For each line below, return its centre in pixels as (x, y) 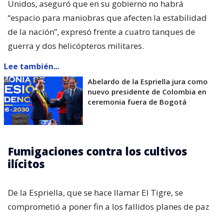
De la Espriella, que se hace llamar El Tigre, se (95, 193)
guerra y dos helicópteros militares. (76, 46)
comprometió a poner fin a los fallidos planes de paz (108, 207)
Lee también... (31, 67)
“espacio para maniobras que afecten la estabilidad (107, 18)
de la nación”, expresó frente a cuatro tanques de (101, 32)
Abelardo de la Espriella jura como (148, 82)
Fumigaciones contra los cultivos (97, 151)
